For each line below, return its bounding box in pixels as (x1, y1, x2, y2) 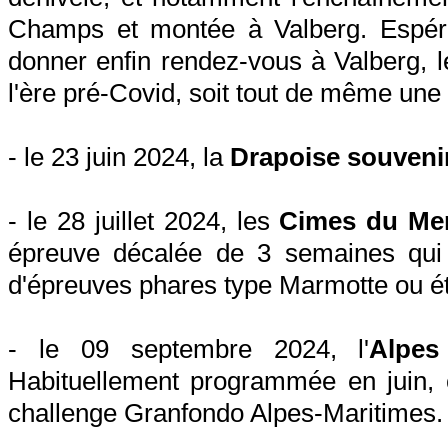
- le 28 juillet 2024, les (8, 206, 280, 236)
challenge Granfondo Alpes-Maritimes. (8, 398, 443, 428)
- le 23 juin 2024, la (8, 142, 230, 172)
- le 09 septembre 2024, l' (8, 334, 370, 364)
